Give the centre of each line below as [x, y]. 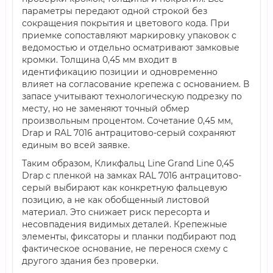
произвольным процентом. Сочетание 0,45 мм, [127, 121]
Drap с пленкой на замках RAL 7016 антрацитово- [132, 175]
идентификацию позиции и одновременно [120, 72]
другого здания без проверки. [90, 261]
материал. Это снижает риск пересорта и [116, 212]
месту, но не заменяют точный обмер [106, 108]
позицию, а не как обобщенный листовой [116, 200]
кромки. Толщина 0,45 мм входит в [100, 60]
